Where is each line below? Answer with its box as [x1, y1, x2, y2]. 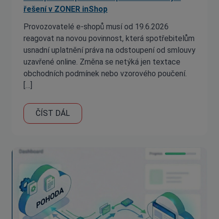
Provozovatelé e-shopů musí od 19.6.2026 [23, 22, 169, 31]
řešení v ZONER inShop [23, 4, 108, 14]
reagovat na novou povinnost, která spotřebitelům [23, 34, 195, 43]
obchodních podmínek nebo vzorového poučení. [23, 69, 187, 78]
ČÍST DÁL [36, 109, 70, 118]
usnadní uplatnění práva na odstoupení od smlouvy [23, 45, 196, 55]
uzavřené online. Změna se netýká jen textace [23, 57, 180, 66]
